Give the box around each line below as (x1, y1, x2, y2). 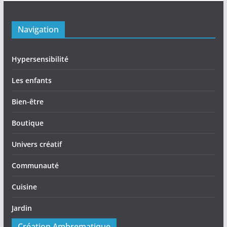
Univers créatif (11, 139, 62, 149)
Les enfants (11, 75, 52, 85)
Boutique (11, 118, 44, 128)
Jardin (11, 203, 32, 213)
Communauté (11, 161, 59, 170)
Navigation (17, 24, 59, 35)
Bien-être (11, 97, 44, 106)
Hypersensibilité (11, 54, 68, 64)
